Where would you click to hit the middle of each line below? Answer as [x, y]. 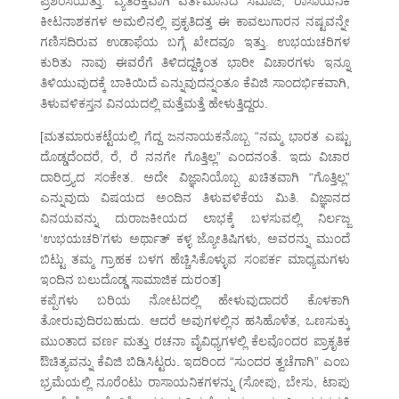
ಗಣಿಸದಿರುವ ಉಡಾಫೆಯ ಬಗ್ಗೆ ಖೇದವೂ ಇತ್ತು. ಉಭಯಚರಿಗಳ [195, 42]
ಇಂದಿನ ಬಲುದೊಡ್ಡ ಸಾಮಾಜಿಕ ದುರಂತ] [130, 280]
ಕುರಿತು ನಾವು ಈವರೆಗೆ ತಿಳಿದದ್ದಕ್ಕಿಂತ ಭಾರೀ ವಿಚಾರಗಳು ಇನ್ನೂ [195, 63]
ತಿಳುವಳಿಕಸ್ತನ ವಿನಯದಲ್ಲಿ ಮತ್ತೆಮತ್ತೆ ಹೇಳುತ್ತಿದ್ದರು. [154, 104]
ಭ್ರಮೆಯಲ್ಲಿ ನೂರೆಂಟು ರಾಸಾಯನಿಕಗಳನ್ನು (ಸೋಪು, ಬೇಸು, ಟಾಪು [195, 383]
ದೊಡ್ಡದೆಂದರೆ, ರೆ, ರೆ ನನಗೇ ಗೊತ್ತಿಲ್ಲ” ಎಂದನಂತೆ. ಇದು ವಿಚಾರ [195, 157]
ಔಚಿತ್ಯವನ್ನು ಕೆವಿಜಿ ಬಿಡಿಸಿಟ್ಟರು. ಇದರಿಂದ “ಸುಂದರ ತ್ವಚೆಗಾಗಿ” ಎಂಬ [195, 362]
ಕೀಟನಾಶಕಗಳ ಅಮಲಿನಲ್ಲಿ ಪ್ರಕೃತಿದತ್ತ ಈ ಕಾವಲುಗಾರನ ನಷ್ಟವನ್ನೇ [195, 22]
